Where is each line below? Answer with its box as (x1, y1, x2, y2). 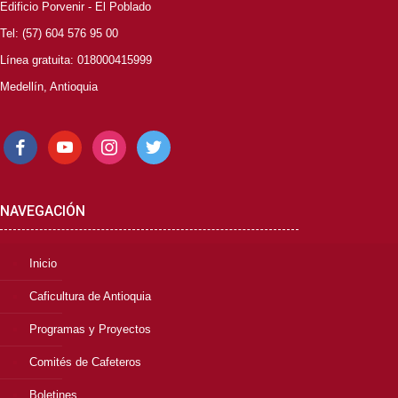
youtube (47, 131, 88, 145)
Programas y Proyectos (29, 322, 151, 336)
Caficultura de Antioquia (29, 290, 151, 303)
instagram (92, 131, 142, 145)
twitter (136, 131, 167, 145)
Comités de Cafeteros (29, 355, 141, 369)
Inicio (29, 257, 57, 270)
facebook (3, 131, 50, 145)
